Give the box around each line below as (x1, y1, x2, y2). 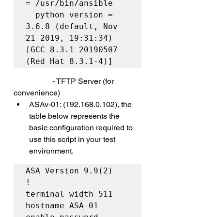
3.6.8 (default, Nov (26, 22, 118, 31)
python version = (26, 10, 35, 19)
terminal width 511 (26, 189, 113, 199)
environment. (29, 146, 74, 155)
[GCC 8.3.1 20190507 (26, 45, 118, 54)
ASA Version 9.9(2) (26, 166, 113, 175)
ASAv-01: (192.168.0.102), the (29, 100, 134, 109)
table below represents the (29, 111, 122, 121)
